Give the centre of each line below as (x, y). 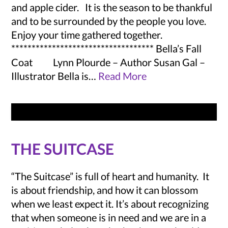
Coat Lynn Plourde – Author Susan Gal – (108, 62)
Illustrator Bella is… (55, 76)
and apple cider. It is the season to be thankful (112, 7)
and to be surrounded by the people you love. (109, 21)
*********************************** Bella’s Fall (107, 48)
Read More (123, 76)
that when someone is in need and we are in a (109, 217)
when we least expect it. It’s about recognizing (110, 204)
